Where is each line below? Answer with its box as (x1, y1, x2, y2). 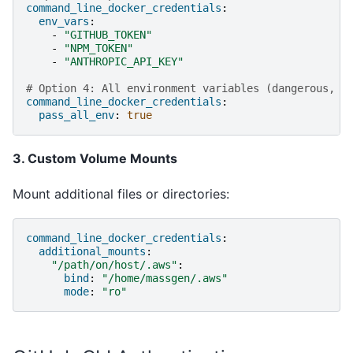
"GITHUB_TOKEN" (64, 28, 152, 42)
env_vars (39, 15, 89, 28)
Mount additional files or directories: (13, 185, 229, 202)
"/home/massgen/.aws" (102, 272, 228, 285)
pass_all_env (39, 109, 114, 122)
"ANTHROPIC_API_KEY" (64, 55, 184, 69)
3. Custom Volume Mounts (13, 150, 177, 167)
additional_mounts (39, 245, 146, 258)
